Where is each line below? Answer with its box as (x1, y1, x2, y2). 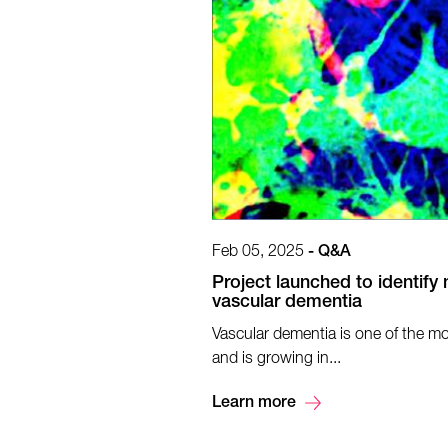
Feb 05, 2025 (212, 243, 304, 260)
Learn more (212, 395, 296, 412)
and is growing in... (212, 350, 341, 367)
